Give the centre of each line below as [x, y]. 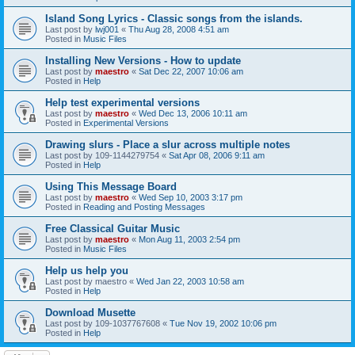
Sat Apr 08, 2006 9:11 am [217, 155]
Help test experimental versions [122, 102]
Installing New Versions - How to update [143, 60]
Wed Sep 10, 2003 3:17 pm [191, 197]
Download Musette [90, 312]
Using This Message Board [111, 186]
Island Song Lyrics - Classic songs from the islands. [174, 18]
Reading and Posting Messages [144, 206]
